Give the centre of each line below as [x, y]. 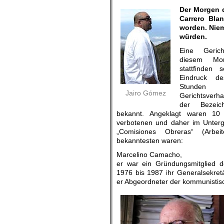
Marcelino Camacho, [149, 154]
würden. [193, 36]
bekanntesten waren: [150, 140]
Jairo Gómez [145, 93]
